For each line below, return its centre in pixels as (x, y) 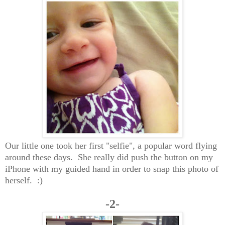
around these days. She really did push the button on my (109, 157)
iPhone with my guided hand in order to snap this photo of (112, 169)
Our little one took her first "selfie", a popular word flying (111, 146)
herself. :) (24, 181)
